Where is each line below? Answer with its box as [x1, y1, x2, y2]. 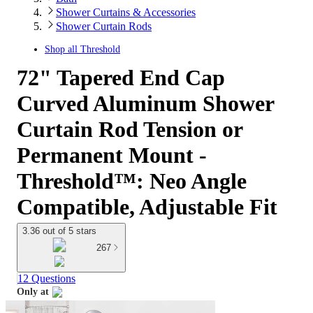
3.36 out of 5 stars [22, 226, 96, 236]
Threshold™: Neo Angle [17, 168, 247, 194]
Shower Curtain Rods [56, 20, 152, 32]
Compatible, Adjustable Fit [17, 194, 277, 219]
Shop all [45, 44, 80, 54]
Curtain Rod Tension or [17, 117, 242, 142]
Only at [17, 286, 49, 298]
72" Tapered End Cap [17, 65, 225, 90]
